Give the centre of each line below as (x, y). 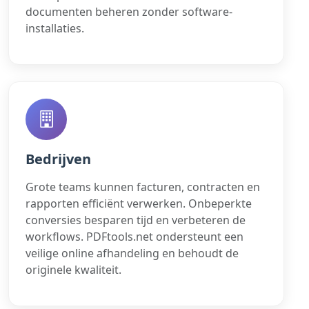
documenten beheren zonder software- (129, 11)
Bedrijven (58, 159)
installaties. (55, 28)
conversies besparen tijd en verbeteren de (136, 220)
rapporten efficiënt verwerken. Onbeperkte (139, 203)
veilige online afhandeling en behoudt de (132, 253)
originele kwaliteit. (73, 269)
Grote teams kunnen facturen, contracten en (143, 187)
